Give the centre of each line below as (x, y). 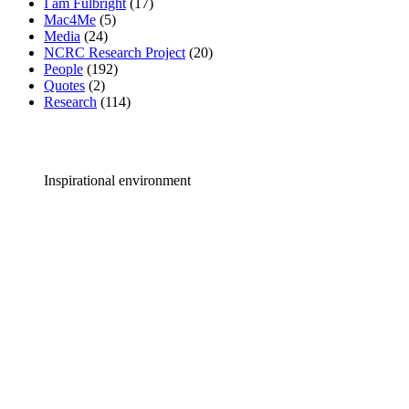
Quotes (64, 86)
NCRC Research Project (115, 53)
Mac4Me (70, 20)
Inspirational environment (117, 181)
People (63, 69)
